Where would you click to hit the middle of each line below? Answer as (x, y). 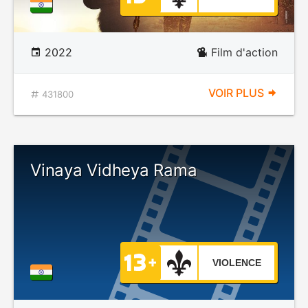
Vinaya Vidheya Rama (114, 170)
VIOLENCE (236, 263)
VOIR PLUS (238, 93)
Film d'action (244, 52)
